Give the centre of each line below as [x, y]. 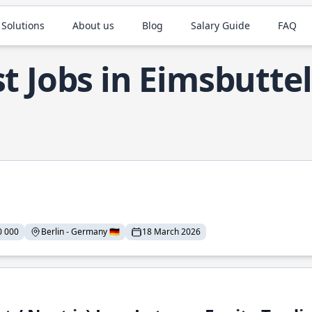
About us [94, 25]
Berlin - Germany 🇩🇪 [80, 232]
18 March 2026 [171, 232]
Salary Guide [221, 25]
